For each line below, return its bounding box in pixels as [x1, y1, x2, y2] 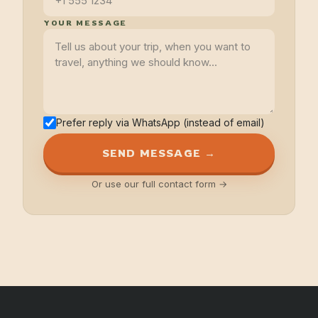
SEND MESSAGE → [102, 146, 216, 160]
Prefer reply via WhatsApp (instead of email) [56, 116, 265, 128]
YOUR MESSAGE [43, 18, 127, 28]
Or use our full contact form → [91, 178, 227, 190]
